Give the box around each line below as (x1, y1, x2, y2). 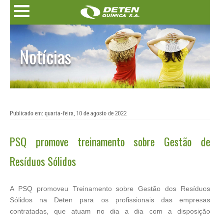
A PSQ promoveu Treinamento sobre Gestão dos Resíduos (10, 185, 210, 192)
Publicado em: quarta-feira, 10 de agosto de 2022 (10, 110, 127, 117)
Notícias (20, 43, 71, 69)
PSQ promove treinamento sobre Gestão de (10, 134, 210, 149)
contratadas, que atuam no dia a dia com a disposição (10, 207, 210, 215)
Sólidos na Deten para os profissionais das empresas (10, 196, 210, 204)
